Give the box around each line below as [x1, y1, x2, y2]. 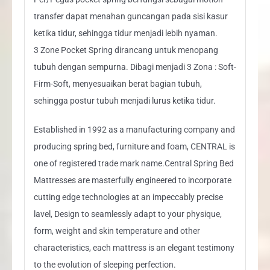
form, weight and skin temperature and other [33, 225, 200, 236]
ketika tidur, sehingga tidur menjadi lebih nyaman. [33, 28, 218, 38]
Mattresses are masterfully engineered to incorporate [33, 175, 231, 185]
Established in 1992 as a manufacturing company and [33, 124, 235, 134]
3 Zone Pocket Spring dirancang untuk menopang [33, 45, 218, 55]
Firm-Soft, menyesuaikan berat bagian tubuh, [33, 78, 202, 89]
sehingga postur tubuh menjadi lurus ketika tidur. [33, 95, 216, 105]
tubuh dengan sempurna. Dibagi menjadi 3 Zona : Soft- [33, 61, 236, 72]
